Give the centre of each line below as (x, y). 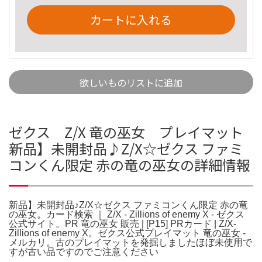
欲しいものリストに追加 (131, 82)
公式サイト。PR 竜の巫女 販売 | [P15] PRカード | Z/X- (123, 223)
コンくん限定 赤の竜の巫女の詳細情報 (130, 164)
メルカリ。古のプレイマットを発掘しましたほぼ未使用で (130, 242)
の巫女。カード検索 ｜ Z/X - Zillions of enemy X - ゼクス (127, 214)
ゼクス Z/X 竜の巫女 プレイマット (126, 132)
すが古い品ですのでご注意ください (84, 251)
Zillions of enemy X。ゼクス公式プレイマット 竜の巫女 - (127, 233)
